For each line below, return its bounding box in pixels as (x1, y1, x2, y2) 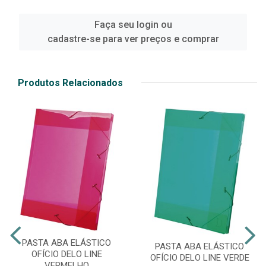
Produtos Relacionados (18, 77, 123, 88)
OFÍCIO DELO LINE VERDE (150, 252, 249, 264)
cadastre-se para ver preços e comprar (47, 33, 219, 45)
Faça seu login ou (94, 18, 172, 30)
